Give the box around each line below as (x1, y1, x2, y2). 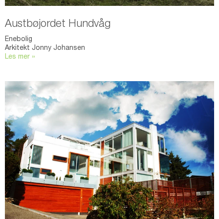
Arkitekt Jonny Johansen (5, 45, 85, 52)
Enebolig (5, 36, 32, 44)
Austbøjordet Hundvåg (5, 19, 110, 30)
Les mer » (5, 54, 35, 61)
